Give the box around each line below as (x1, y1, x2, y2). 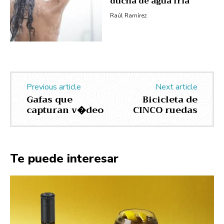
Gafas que (26, 91, 72, 108)
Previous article (26, 81, 81, 93)
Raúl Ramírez (109, 11, 147, 20)
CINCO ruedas (132, 102, 197, 118)
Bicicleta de (142, 91, 197, 108)
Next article (155, 81, 197, 93)
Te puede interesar (10, 150, 118, 167)
